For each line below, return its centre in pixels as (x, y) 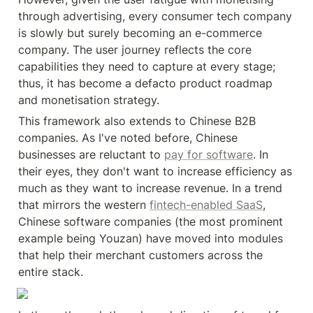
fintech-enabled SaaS (206, 205)
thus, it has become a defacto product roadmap (145, 83)
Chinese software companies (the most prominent (151, 221)
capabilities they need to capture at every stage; (147, 66)
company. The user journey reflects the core (135, 50)
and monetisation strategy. (89, 100)
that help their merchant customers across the (140, 255)
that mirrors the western (84, 205)
